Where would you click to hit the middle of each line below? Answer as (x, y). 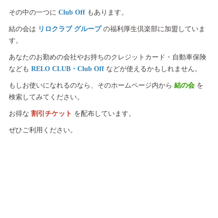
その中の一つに (33, 13)
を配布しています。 (104, 114)
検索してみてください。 (46, 97)
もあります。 (106, 13)
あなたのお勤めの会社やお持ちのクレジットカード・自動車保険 (107, 57)
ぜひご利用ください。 (43, 130)
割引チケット (52, 114)
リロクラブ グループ (70, 29)
